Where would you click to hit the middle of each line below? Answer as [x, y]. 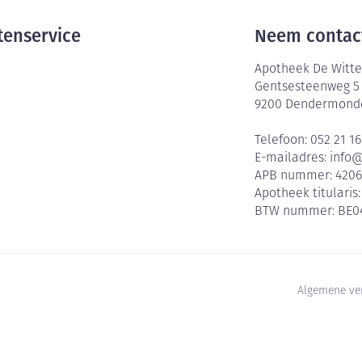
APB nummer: [295, 176]
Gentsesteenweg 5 [307, 87]
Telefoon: [283, 141]
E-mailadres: [293, 158]
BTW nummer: [297, 212]
